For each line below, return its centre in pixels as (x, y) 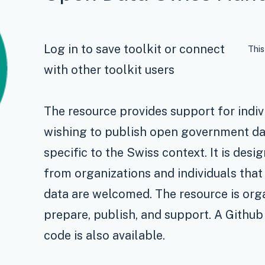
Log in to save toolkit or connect (135, 49)
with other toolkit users (109, 70)
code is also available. (105, 235)
